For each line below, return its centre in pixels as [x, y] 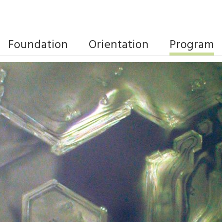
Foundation [38, 45]
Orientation [119, 45]
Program [192, 45]
